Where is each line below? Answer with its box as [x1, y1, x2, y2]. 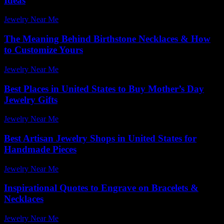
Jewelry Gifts [4, 94, 57, 105]
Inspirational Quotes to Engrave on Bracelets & [4, 182, 198, 193]
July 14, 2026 [63, 64, 106, 73]
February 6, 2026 [63, 164, 117, 173]
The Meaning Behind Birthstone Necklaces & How [4, 33, 210, 44]
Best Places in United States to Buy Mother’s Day [4, 83, 204, 94]
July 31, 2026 [63, 15, 106, 24]
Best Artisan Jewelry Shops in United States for [4, 132, 196, 143]
